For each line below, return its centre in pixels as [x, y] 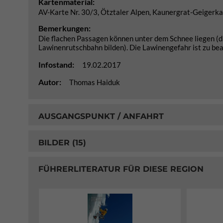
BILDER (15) [62, 142]
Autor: [51, 82]
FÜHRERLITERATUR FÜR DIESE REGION [121, 169]
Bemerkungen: [64, 28]
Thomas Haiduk [95, 82]
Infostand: [57, 64]
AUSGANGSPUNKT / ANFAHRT [101, 116]
